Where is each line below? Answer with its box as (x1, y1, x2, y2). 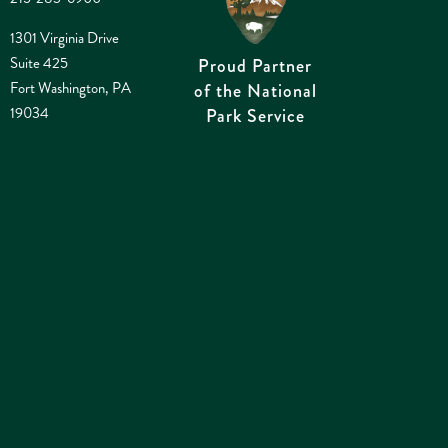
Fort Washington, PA (9, 77, 131, 100)
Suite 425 (9, 52, 68, 75)
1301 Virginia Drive (9, 27, 119, 50)
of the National (193, 78, 317, 105)
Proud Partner (198, 53, 313, 80)
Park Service (205, 103, 305, 130)
